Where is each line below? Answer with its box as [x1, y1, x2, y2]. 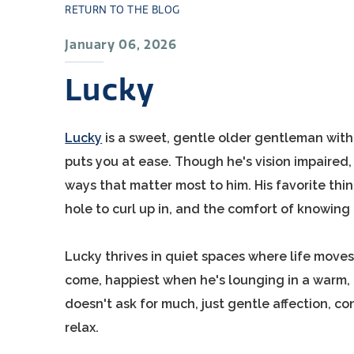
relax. [65, 320, 100, 335]
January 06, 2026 [65, 37, 177, 52]
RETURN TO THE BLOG [65, 4, 180, 16]
